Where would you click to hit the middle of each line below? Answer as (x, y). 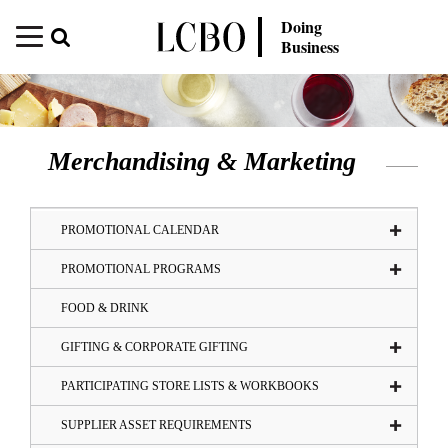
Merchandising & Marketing (202, 162)
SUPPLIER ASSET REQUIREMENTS (156, 425)
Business (310, 46)
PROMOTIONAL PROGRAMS (141, 269)
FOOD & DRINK (105, 308)
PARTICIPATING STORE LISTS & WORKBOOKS (190, 386)
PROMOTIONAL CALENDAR (140, 230)
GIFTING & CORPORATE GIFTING (154, 347)
